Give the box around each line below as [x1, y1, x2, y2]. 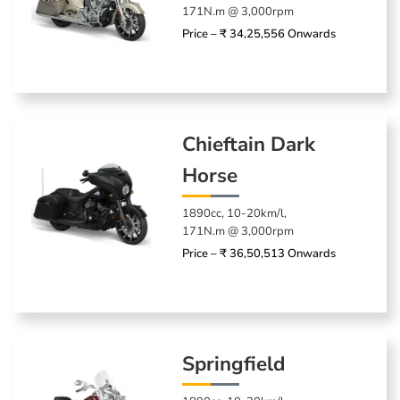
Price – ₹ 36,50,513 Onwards [182, 245, 337, 262]
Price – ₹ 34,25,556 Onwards [182, 25, 337, 42]
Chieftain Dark [182, 129, 316, 158]
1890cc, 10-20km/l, [182, 204, 287, 221]
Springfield [182, 349, 286, 378]
